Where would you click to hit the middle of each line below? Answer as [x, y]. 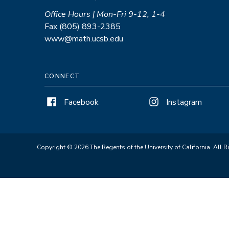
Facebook [81, 102]
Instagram [184, 102]
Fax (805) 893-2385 [83, 26]
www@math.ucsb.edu [84, 39]
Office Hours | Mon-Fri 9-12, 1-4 [105, 14]
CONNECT [62, 76]
